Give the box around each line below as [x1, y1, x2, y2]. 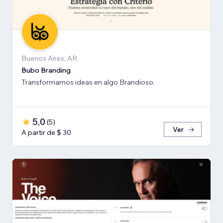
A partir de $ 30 [21, 128, 71, 137]
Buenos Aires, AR [21, 54, 77, 63]
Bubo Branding [21, 66, 71, 75]
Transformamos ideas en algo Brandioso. [21, 78, 155, 87]
